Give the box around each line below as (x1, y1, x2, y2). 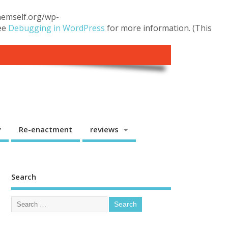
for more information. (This (105, 22, 212, 34)
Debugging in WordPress (8, 22, 105, 34)
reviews (90, 124, 119, 135)
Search (11, 172, 37, 182)
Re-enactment (19, 124, 73, 135)
